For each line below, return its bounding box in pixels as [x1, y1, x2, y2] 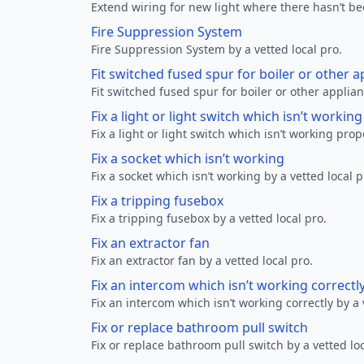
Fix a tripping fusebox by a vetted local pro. [91, 210, 327, 226]
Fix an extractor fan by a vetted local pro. [91, 253, 313, 268]
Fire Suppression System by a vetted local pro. [91, 41, 342, 57]
